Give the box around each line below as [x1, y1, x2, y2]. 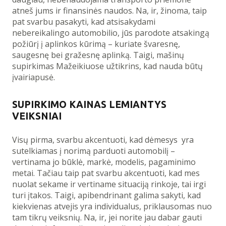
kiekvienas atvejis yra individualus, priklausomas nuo [12, 200, 212, 212]
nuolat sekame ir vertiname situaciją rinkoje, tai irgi [12, 178, 206, 190]
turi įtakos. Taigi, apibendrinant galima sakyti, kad [12, 189, 201, 201]
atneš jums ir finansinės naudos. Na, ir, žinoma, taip [12, 5, 207, 16]
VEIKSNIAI [12, 110, 62, 122]
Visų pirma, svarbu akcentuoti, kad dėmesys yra [12, 134, 194, 145]
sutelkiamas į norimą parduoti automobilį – [12, 145, 175, 156]
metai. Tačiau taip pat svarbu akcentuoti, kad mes [12, 167, 200, 179]
